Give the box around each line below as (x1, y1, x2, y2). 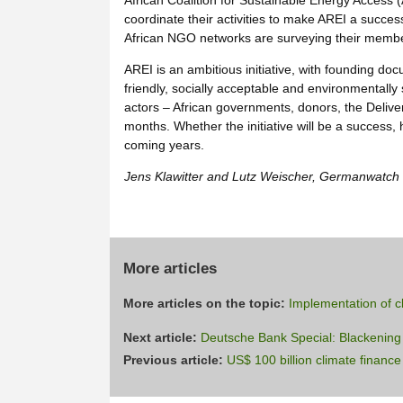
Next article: (123, 330, 201, 345)
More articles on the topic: (123, 296, 289, 311)
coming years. (124, 138, 204, 153)
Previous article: (123, 353, 227, 368)
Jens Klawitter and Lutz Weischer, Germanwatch (124, 169, 399, 184)
